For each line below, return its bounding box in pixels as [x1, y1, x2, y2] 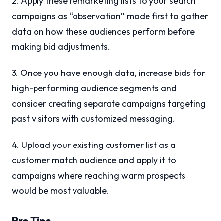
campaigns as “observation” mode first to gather [12, 10, 208, 22]
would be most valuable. [12, 185, 109, 197]
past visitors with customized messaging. [12, 113, 175, 125]
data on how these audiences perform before [12, 26, 195, 37]
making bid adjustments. [12, 41, 110, 53]
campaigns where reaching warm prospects [12, 170, 185, 182]
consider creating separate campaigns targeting [12, 98, 206, 110]
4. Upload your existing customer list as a [12, 139, 176, 151]
